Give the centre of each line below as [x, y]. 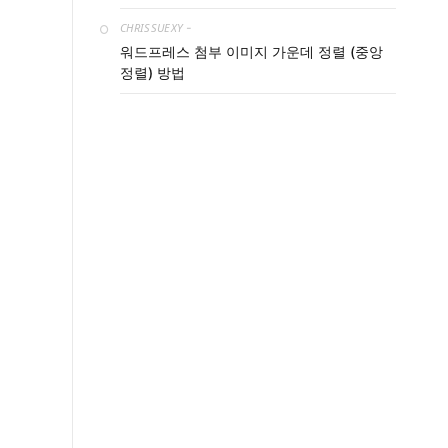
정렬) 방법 [152, 73]
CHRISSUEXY [152, 28]
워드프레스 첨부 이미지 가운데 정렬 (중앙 [251, 52]
